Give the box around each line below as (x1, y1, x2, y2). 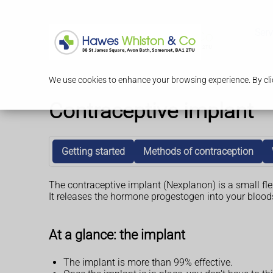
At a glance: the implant (49, 227, 185, 243)
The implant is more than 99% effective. (63, 256, 233, 268)
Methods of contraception (143, 146, 253, 158)
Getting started (62, 146, 125, 158)
